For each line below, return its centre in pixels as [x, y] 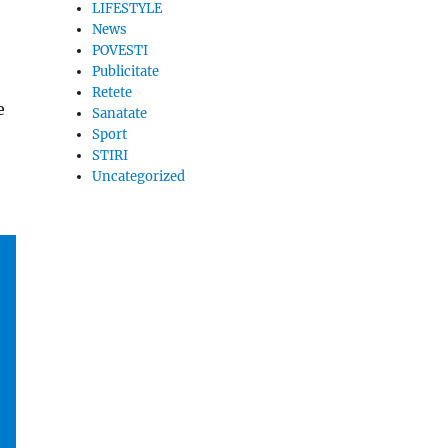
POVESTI [120, 50]
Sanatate [120, 113]
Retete [112, 92]
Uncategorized [139, 176]
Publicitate [126, 71]
